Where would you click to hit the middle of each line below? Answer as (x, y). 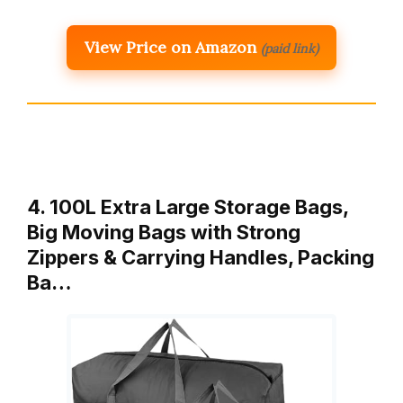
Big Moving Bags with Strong (164, 232)
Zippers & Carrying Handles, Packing (201, 257)
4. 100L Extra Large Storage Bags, (188, 206)
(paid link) (290, 48)
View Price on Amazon (170, 47)
